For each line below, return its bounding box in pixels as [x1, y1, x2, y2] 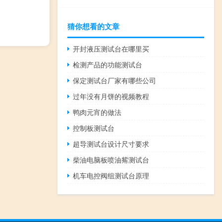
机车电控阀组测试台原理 [73, 170, 150, 181]
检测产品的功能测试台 [73, 59, 143, 70]
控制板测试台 [73, 123, 115, 133]
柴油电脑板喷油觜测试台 [73, 155, 150, 165]
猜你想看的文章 [67, 21, 119, 32]
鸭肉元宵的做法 [73, 107, 122, 117]
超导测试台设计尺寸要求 [73, 139, 150, 149]
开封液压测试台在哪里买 [73, 44, 150, 54]
